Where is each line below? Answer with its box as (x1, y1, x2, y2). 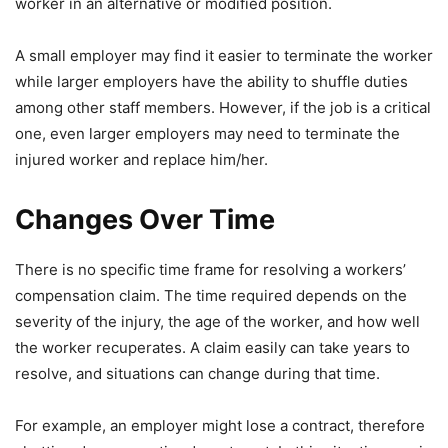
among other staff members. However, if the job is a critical (15, 98, 431, 117)
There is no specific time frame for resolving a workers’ (15, 260, 406, 279)
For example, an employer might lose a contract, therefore (15, 416, 425, 435)
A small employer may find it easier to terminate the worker (15, 46, 433, 65)
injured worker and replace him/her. (15, 150, 268, 169)
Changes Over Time (15, 203, 275, 236)
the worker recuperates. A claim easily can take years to (15, 338, 410, 357)
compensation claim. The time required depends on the (15, 286, 407, 305)
